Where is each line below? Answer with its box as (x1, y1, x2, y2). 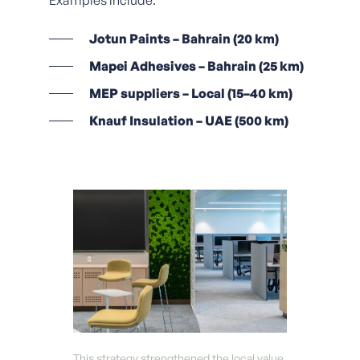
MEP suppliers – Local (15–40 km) (88, 85, 292, 102)
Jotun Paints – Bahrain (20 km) (88, 31, 279, 47)
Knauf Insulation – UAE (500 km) (88, 112, 288, 129)
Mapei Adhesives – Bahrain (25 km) (88, 58, 304, 75)
